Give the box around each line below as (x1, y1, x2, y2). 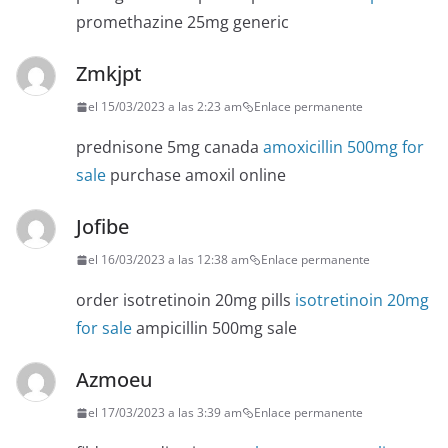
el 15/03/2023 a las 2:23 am (88, 98, 242, 116)
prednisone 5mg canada (76, 136, 263, 159)
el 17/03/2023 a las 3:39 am (88, 404, 242, 422)
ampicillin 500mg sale (132, 317, 297, 340)
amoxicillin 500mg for (263, 136, 424, 159)
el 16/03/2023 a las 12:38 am (88, 251, 249, 269)
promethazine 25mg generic (76, 11, 289, 34)
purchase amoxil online (106, 164, 286, 187)
